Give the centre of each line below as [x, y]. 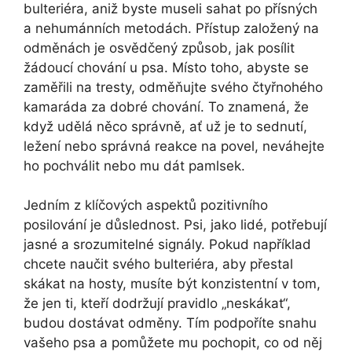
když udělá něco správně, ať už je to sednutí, [165, 126]
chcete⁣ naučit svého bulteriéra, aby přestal [158, 264]
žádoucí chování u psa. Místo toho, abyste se [166, 67]
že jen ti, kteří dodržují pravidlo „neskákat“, [157, 304]
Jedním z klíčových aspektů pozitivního [146, 205]
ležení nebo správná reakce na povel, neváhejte [174, 146]
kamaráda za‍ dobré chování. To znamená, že [166, 106]
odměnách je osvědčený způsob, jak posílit [159, 48]
